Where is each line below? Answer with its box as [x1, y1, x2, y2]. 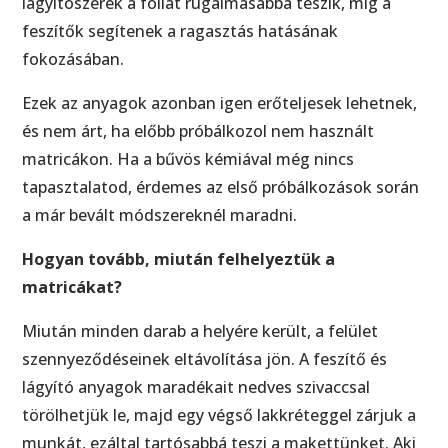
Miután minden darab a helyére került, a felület [22, 319, 379, 342]
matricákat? [22, 275, 123, 298]
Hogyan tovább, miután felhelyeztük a [22, 247, 336, 270]
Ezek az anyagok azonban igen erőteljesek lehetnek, [22, 91, 418, 114]
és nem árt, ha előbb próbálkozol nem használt [22, 119, 375, 142]
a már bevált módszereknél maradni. [22, 203, 298, 226]
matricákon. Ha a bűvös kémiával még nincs [22, 147, 355, 170]
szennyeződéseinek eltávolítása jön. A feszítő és [22, 347, 388, 370]
